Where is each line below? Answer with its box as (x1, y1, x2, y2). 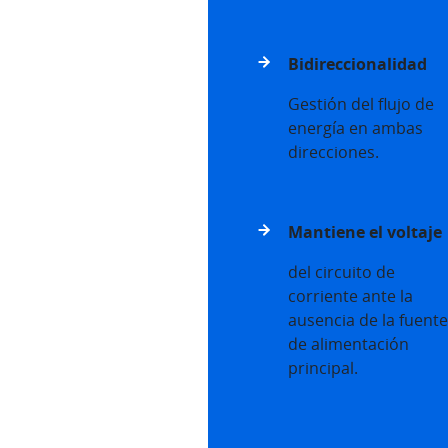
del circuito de (288, 261, 395, 284)
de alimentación (288, 333, 409, 356)
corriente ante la (288, 285, 413, 308)
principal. (288, 357, 358, 380)
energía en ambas (288, 117, 423, 140)
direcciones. (288, 141, 379, 164)
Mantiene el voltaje (288, 221, 442, 244)
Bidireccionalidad (288, 53, 427, 76)
